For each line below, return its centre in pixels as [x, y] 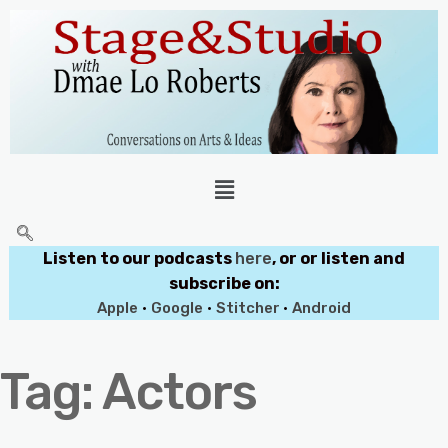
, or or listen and [338, 258]
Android [321, 307]
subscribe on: [224, 283]
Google [177, 307]
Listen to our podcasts [139, 258]
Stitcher [249, 307]
